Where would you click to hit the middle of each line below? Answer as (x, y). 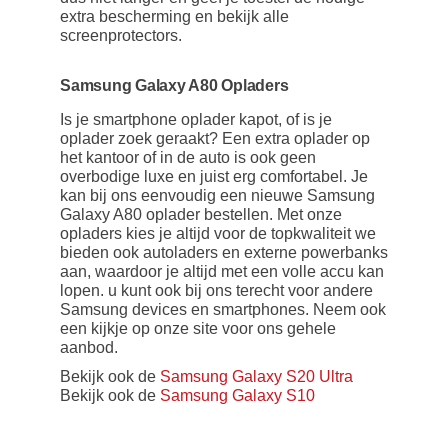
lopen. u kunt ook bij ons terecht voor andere (216, 290)
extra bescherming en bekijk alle (174, 16)
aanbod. (89, 347)
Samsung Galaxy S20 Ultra (256, 376)
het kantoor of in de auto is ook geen (188, 157)
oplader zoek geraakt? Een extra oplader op (215, 138)
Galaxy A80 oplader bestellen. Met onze (201, 214)
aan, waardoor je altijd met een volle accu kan (222, 271)
